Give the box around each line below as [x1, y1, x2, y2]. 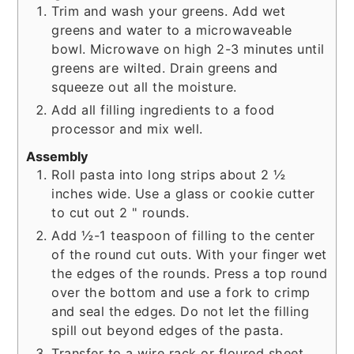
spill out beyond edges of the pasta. [51, 322, 284, 338]
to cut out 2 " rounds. [51, 204, 190, 220]
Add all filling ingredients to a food [51, 101, 275, 118]
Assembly [26, 148, 88, 164]
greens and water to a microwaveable [51, 21, 292, 38]
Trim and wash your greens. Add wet [51, 2, 286, 19]
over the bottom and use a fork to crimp [51, 284, 311, 300]
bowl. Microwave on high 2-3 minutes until [51, 40, 325, 57]
